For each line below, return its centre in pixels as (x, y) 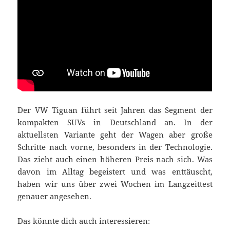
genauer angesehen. (55, 196)
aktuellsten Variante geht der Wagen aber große (115, 135)
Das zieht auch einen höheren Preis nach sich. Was (115, 159)
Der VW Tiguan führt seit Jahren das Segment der (115, 110)
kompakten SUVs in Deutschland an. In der (115, 122)
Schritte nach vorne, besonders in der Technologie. (115, 147)
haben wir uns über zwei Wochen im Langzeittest (115, 184)
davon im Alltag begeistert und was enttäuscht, (115, 172)
